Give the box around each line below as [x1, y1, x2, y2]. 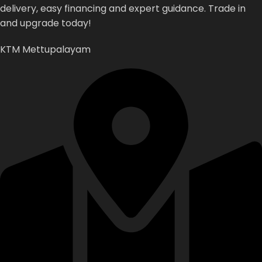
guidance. [162, 2, 208, 16]
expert [129, 2, 162, 16]
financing [64, 2, 109, 16]
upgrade [20, 16, 61, 30]
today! [61, 16, 91, 30]
